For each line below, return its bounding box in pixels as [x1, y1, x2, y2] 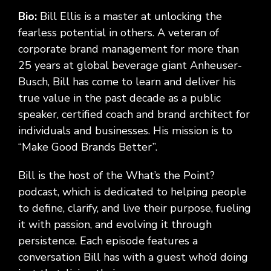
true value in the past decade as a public [18, 91, 221, 106]
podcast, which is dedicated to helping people [18, 184, 246, 200]
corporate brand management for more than [18, 42, 239, 57]
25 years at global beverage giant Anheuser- [18, 58, 242, 73]
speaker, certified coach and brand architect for [18, 107, 250, 122]
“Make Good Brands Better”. [18, 140, 157, 155]
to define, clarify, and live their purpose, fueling [18, 201, 251, 216]
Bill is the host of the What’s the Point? [18, 168, 215, 183]
